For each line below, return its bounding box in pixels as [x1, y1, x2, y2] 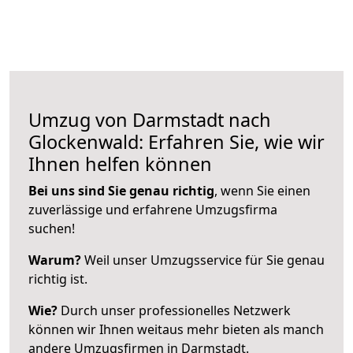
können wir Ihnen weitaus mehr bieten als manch [28, 320, 324, 338]
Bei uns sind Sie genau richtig [28, 181, 214, 199]
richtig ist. [28, 269, 87, 288]
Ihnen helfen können [28, 150, 212, 176]
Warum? [28, 251, 81, 269]
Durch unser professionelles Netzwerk [58, 301, 291, 319]
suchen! [28, 219, 75, 237]
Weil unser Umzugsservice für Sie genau [81, 251, 325, 269]
